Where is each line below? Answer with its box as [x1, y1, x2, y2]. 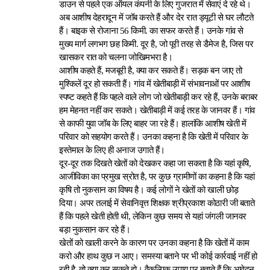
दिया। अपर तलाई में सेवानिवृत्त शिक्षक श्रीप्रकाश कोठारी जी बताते [59, 198, 255, 208]
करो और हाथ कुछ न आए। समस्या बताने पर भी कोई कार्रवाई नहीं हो [59, 251, 257, 261]
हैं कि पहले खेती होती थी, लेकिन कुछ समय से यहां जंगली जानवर [59, 212, 246, 221]
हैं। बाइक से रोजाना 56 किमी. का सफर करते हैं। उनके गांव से [59, 26, 243, 36]
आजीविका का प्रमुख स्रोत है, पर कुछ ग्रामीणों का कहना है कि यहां [59, 172, 255, 181]
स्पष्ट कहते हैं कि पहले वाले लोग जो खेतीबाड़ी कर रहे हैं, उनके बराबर [59, 92, 258, 102]
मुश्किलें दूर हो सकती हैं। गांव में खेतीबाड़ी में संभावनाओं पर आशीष [59, 79, 250, 89]
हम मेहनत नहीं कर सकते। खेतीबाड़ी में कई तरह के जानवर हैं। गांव [59, 105, 255, 115]
